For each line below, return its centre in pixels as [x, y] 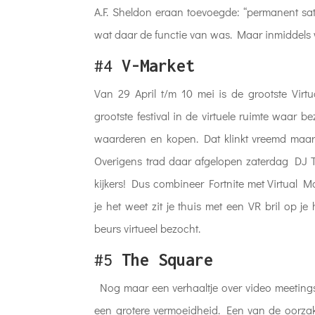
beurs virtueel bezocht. [149, 228]
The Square [168, 259]
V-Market [159, 65]
